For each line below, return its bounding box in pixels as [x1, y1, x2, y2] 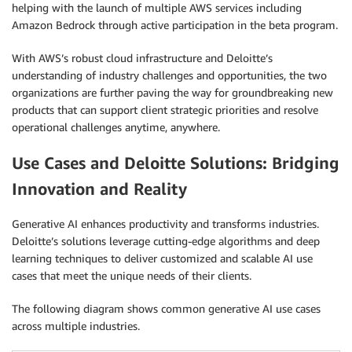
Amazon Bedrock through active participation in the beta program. [12, 18, 338, 32]
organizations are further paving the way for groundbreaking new [12, 86, 333, 100]
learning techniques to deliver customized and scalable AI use [12, 251, 313, 266]
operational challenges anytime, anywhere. [12, 120, 220, 134]
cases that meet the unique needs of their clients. [12, 269, 251, 283]
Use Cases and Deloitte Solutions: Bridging [12, 152, 339, 173]
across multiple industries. [12, 319, 140, 333]
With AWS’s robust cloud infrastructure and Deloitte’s [12, 51, 273, 65]
